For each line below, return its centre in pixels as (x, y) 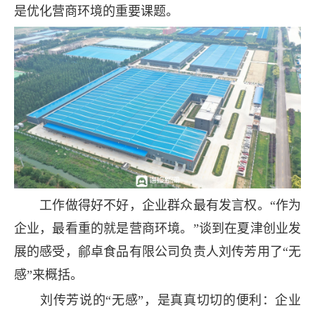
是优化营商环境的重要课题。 (96, 12)
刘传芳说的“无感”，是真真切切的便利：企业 (157, 301)
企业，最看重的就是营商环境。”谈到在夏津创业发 (157, 229)
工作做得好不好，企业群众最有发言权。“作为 (157, 206)
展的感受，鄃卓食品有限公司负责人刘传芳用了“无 (157, 252)
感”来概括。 (48, 275)
